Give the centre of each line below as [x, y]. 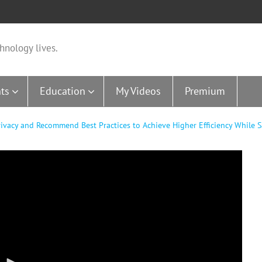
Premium [205, 91]
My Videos [138, 91]
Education [62, 91]
